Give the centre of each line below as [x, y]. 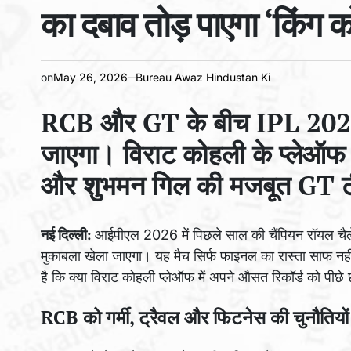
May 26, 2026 [90, 78]
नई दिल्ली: [68, 234]
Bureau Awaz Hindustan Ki [203, 78]
